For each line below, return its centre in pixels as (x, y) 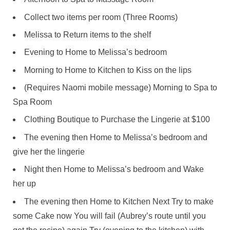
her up (24, 184)
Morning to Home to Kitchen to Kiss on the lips (108, 70)
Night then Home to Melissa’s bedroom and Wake (114, 169)
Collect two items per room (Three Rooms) (101, 17)
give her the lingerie (49, 151)
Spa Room (32, 102)
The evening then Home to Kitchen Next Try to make (119, 201)
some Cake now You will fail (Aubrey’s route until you (109, 216)
